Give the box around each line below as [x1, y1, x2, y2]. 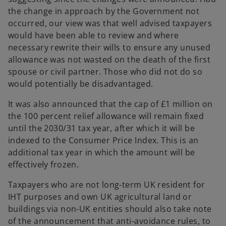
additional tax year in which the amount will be [8, 147, 195, 158]
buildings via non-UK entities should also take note [8, 203, 212, 215]
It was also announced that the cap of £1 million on [8, 98, 213, 110]
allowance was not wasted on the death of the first [8, 54, 211, 66]
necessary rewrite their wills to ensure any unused [8, 42, 211, 53]
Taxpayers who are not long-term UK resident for [8, 179, 205, 191]
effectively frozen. [8, 159, 79, 171]
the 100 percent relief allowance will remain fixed [8, 110, 204, 122]
